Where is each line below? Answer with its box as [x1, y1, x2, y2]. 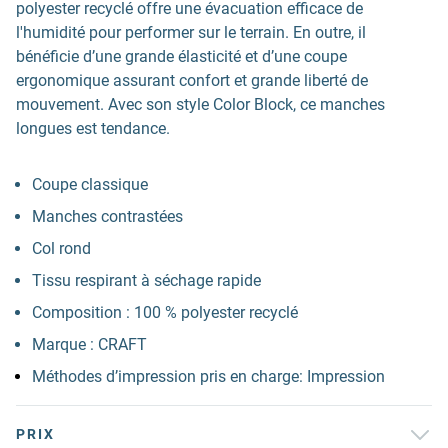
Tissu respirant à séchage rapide [32, 271, 261, 290]
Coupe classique [32, 175, 148, 194]
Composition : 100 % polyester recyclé [32, 303, 298, 322]
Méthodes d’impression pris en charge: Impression [32, 367, 385, 386]
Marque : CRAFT [32, 335, 147, 354]
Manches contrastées [32, 207, 183, 226]
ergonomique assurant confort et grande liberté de [16, 71, 368, 90]
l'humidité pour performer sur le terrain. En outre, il [16, 23, 366, 42]
